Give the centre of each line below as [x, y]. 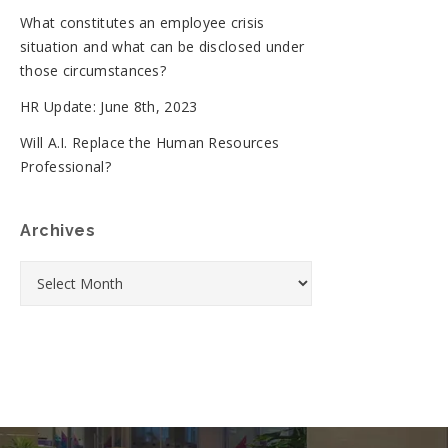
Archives [57, 230]
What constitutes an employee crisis [142, 22]
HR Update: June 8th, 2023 [109, 106]
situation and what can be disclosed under [162, 46]
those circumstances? [93, 70]
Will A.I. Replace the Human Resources [150, 142]
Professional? [65, 166]
